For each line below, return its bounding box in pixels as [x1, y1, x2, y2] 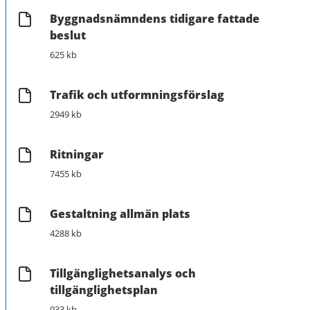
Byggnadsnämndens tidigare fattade [50, 10, 259, 26]
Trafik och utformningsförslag [50, 86, 224, 102]
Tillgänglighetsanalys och [50, 265, 196, 281]
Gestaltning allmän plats [50, 206, 190, 221]
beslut [50, 27, 86, 43]
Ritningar [50, 146, 104, 162]
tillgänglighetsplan [50, 282, 158, 298]
